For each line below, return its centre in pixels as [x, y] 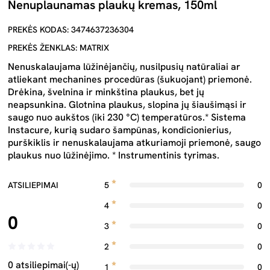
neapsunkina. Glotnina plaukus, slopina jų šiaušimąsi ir [127, 105]
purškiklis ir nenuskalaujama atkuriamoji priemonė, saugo [134, 143]
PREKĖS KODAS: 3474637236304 [71, 30]
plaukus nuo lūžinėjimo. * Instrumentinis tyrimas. [114, 155]
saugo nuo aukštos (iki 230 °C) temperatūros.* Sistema [127, 117]
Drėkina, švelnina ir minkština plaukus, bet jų [106, 92]
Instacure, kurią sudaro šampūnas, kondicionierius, [120, 130]
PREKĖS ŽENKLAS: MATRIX [58, 48]
